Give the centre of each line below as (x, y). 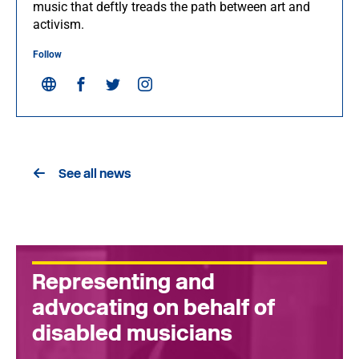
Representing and (123, 282)
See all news (95, 173)
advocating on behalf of (153, 307)
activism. (58, 24)
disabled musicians (132, 333)
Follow (47, 54)
